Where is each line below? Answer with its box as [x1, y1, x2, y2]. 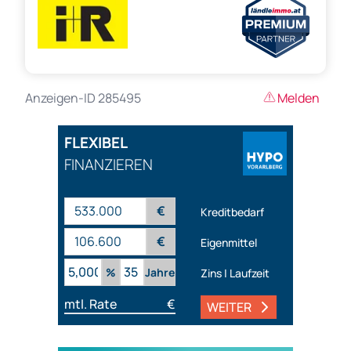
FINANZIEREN [64, 154, 153, 175]
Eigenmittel [201, 234, 257, 250]
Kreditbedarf [201, 204, 264, 219]
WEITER [207, 299, 251, 317]
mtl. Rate [64, 295, 117, 313]
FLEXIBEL [64, 132, 128, 154]
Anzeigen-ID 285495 [25, 89, 141, 107]
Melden [277, 89, 320, 107]
